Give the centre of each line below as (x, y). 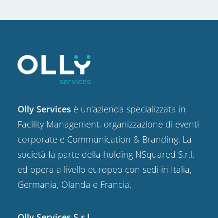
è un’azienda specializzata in (128, 109)
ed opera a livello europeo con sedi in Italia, (105, 169)
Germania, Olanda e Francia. (74, 184)
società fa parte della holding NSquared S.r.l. (106, 154)
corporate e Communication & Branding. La (105, 139)
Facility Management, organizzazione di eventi (108, 124)
